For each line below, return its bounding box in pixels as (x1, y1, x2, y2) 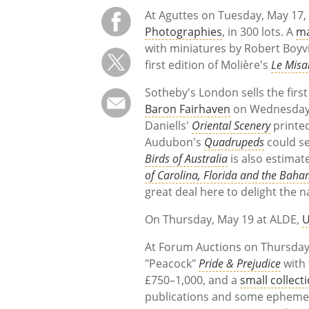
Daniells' (145, 117, 192, 133)
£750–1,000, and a (145, 272, 241, 288)
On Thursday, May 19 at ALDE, (145, 211, 303, 227)
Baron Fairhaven (145, 101, 231, 117)
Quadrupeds (204, 134, 265, 150)
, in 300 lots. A (222, 23, 297, 39)
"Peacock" (145, 255, 199, 271)
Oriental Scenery (192, 117, 271, 133)
